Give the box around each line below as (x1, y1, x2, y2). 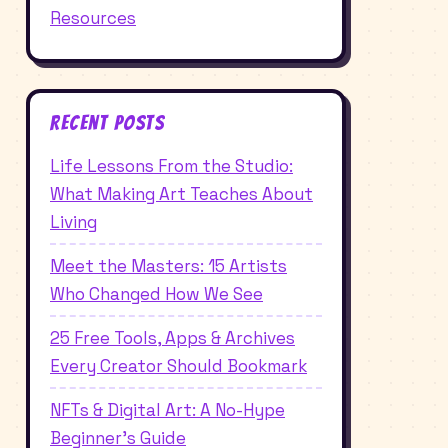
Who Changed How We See (50, 282, 263, 305)
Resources (50, 7, 136, 30)
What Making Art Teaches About (50, 182, 313, 205)
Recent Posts (50, 112, 164, 135)
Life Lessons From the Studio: (50, 154, 293, 177)
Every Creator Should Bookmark (50, 354, 307, 377)
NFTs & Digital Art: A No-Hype (50, 398, 285, 421)
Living (50, 210, 97, 233)
